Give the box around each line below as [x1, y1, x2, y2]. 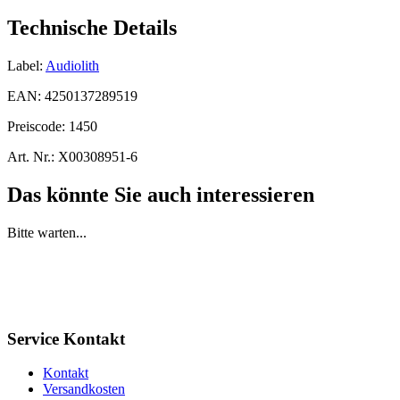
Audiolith [46, 57, 99, 73]
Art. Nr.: [7, 148, 54, 164]
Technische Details [7, 16, 177, 40]
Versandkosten [43, 381, 125, 397]
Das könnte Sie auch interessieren [7, 182, 314, 206]
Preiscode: [7, 118, 69, 134]
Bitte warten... [7, 224, 87, 240]
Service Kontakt [7, 329, 125, 348]
